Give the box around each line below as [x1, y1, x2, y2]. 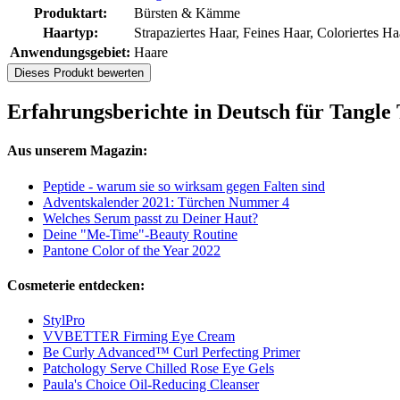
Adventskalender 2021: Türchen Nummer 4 [43, 194, 289, 210]
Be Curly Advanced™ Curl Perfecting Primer [43, 345, 300, 361]
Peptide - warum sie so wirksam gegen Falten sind [43, 178, 325, 194]
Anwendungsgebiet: [10, 45, 130, 61]
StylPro [43, 312, 85, 329]
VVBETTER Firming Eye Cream [43, 329, 235, 345]
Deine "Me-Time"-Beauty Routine [43, 226, 237, 242]
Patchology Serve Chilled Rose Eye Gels [43, 361, 274, 377]
